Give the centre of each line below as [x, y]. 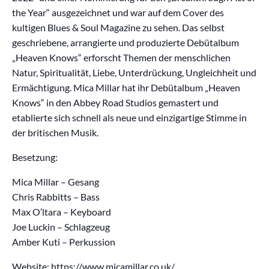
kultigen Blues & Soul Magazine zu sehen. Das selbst [118, 27]
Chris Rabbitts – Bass [56, 196]
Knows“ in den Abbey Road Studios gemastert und [115, 102]
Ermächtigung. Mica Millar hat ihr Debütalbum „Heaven [126, 87]
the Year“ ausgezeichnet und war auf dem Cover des [118, 12]
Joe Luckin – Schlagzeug [61, 226]
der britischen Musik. [55, 132]
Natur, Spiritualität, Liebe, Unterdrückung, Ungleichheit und [134, 72]
